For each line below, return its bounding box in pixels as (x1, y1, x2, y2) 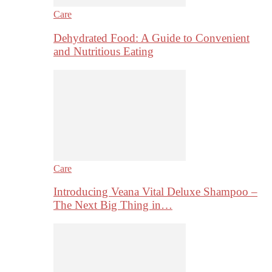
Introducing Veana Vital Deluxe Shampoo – (53, 185, 257, 199)
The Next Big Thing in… (53, 199, 172, 212)
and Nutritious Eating (53, 44, 154, 58)
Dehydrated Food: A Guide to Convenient (53, 31, 250, 44)
